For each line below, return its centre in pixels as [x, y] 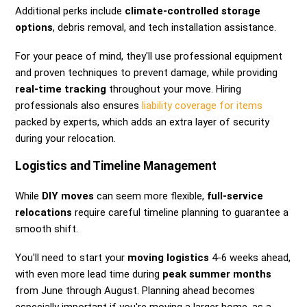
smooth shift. [47, 229]
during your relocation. [66, 139]
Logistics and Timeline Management [116, 166]
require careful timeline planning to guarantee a [181, 213]
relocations [44, 213]
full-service [235, 196]
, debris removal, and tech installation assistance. [165, 28]
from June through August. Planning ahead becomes [135, 291]
